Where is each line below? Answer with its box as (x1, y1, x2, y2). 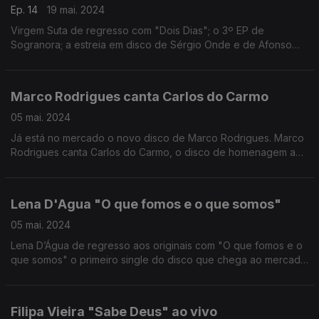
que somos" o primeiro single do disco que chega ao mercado (11, 253, 307, 266)
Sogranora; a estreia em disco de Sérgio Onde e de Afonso (11, 38, 292, 51)
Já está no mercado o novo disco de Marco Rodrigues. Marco (11, 132, 304, 144)
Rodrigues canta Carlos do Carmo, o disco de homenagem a (11, 146, 296, 158)
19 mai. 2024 (47, 4, 105, 16)
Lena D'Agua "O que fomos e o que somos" (11, 197, 281, 211)
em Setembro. (11, 268, 76, 280)
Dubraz (11, 53, 45, 65)
